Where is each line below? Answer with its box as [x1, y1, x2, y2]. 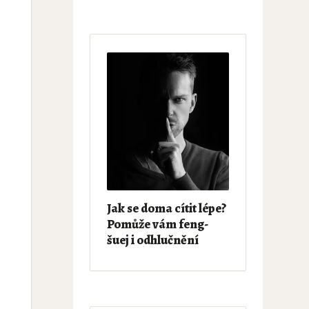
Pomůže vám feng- [106, 215, 208, 233]
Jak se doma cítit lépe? [106, 199, 226, 217]
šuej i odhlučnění [106, 231, 199, 249]
